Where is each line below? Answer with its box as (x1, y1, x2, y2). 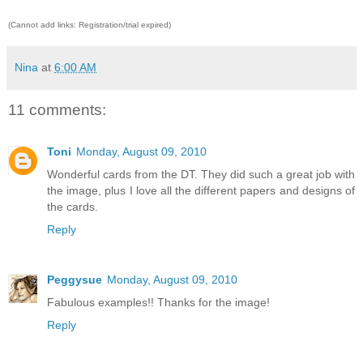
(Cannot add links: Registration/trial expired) (8, 19, 171, 29)
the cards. (47, 200, 98, 214)
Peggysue (47, 273, 102, 287)
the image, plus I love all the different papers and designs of (47, 184, 355, 198)
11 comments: (8, 100, 106, 118)
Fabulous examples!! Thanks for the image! (47, 296, 270, 310)
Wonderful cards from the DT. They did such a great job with (47, 168, 355, 181)
